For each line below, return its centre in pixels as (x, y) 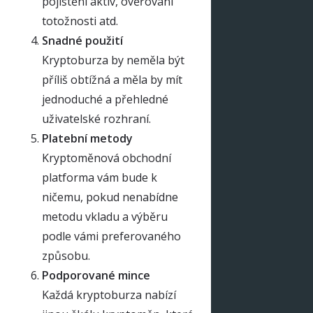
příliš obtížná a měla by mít (112, 80)
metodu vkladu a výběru (105, 217)
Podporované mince (96, 275)
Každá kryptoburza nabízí (109, 295)
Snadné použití (82, 41)
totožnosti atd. (80, 21)
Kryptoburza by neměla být (113, 60)
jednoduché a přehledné (105, 99)
